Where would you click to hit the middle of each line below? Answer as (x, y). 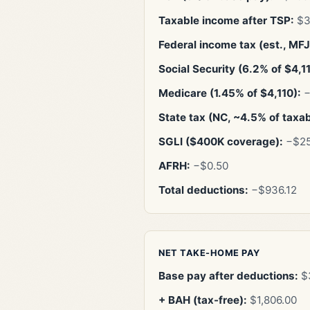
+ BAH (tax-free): (203, 300)
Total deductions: (203, 190)
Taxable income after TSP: (226, 21)
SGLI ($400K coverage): (221, 142)
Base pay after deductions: (228, 276)
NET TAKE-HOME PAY (209, 253)
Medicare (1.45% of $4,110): (230, 93)
